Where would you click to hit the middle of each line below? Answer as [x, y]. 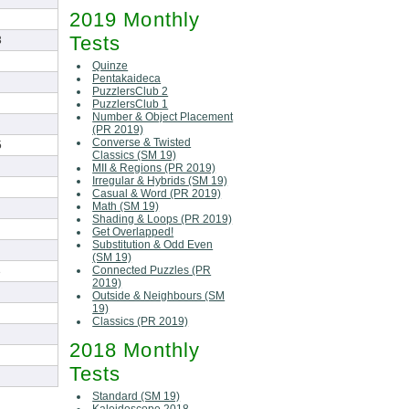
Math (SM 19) [126, 206]
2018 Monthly [135, 350]
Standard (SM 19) [136, 397]
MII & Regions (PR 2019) [154, 168]
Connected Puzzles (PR [152, 270]
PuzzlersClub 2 [131, 91]
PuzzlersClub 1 [131, 104]
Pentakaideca [127, 78]
